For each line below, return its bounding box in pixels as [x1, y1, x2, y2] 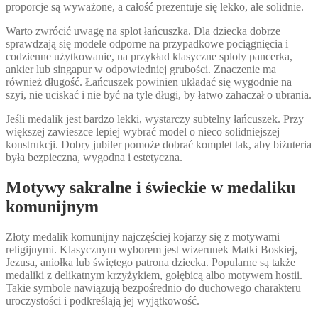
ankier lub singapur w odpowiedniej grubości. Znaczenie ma [6, 63, 276, 76]
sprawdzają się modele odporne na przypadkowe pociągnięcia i [6, 38, 288, 50]
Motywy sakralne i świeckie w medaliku [6, 178, 295, 197]
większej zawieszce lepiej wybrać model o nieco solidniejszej [6, 126, 280, 138]
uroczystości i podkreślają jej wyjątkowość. [6, 295, 199, 307]
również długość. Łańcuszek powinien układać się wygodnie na [6, 76, 292, 89]
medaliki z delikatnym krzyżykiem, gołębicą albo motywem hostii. [6, 269, 302, 282]
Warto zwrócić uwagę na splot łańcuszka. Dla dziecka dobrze [6, 25, 280, 38]
